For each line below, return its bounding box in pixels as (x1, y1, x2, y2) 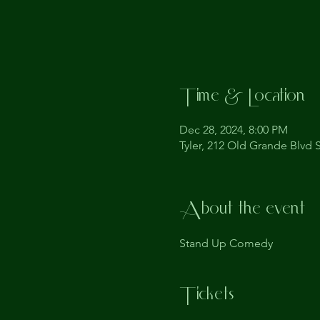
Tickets (179, 282, 234, 309)
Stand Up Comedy (179, 236, 273, 250)
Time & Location (179, 84, 305, 111)
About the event (179, 196, 305, 224)
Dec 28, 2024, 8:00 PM (179, 123, 288, 136)
